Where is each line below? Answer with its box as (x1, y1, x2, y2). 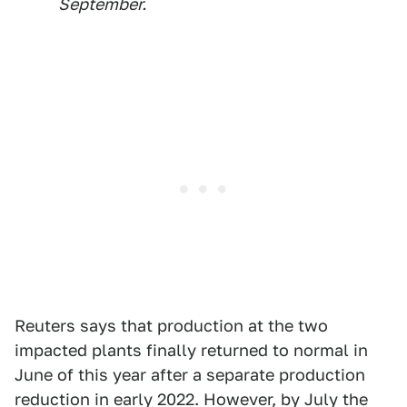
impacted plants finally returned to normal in (15, 341, 368, 361)
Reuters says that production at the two (15, 316, 328, 336)
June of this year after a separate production (15, 365, 365, 385)
